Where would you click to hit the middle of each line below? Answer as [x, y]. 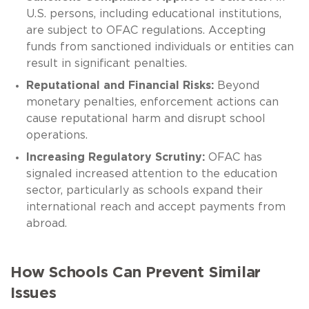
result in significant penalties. [106, 63]
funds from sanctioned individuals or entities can [160, 47]
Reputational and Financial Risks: [120, 85]
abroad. [46, 223]
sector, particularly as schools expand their [144, 190]
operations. [57, 135]
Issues [33, 293]
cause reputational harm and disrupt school [146, 118]
